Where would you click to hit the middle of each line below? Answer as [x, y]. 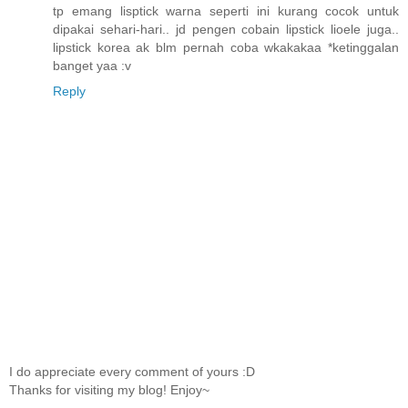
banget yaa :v [92, 66]
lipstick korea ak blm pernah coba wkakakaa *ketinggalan [226, 48]
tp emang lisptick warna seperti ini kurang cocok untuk [226, 11]
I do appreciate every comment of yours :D [132, 372]
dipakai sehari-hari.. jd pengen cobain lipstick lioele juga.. [226, 30]
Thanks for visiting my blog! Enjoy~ [109, 390]
